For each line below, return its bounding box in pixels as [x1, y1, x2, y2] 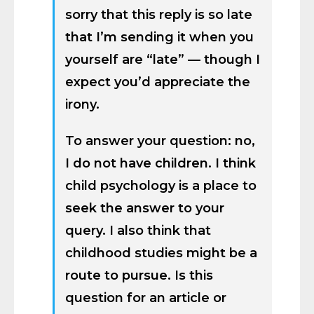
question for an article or [65, 290, 226, 306]
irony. [65, 97, 100, 112]
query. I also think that [65, 223, 211, 238]
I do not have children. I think [65, 156, 256, 171]
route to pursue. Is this [65, 268, 213, 283]
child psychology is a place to [65, 178, 257, 193]
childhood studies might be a [65, 245, 257, 261]
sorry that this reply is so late [65, 7, 252, 22]
